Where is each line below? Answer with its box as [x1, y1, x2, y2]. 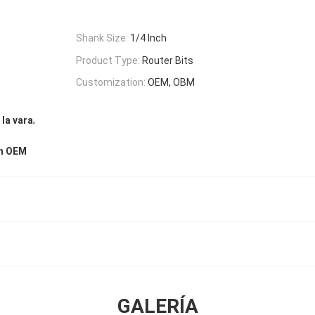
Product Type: [76, 54, 140, 66]
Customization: [76, 77, 146, 89]
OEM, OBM [148, 77, 195, 89]
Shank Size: [76, 32, 128, 44]
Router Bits [142, 54, 193, 66]
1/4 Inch [130, 32, 167, 44]
